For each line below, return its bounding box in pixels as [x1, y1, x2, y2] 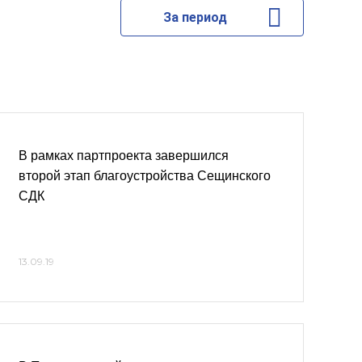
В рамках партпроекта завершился [19, 149, 229, 162]
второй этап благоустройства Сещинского [19, 169, 271, 183]
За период [162, 10, 227, 25]
